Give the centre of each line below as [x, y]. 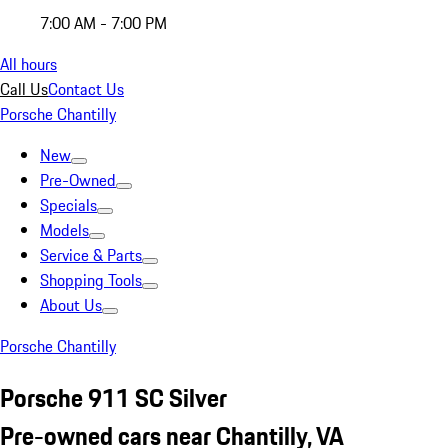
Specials [68, 205]
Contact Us [86, 89]
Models [64, 230]
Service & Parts [91, 255]
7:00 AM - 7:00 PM [103, 23]
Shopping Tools [91, 280]
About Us [71, 305]
